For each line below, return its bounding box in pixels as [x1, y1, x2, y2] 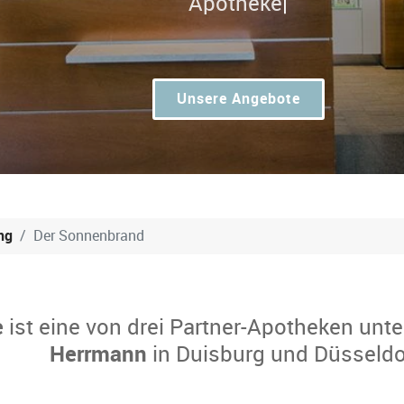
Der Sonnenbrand [33, 226, 144, 244]
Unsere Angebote [176, 89, 300, 107]
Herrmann [50, 340, 147, 367]
